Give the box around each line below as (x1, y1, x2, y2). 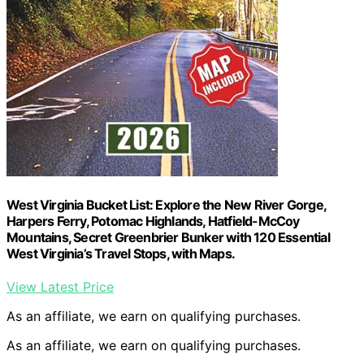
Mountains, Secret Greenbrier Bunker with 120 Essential (6, 228, 330, 245)
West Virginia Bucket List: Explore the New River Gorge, (6, 196, 327, 213)
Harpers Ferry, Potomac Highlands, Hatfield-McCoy (6, 212, 300, 229)
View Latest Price (6, 279, 114, 296)
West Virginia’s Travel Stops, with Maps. (6, 245, 235, 262)
